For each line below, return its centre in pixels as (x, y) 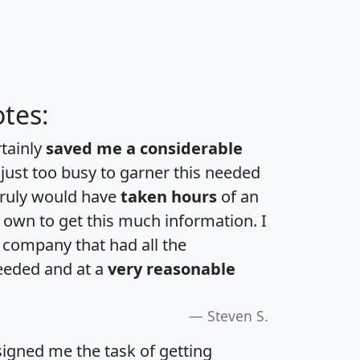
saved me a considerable (144, 149)
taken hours (169, 197)
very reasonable (172, 269)
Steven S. (238, 316)
